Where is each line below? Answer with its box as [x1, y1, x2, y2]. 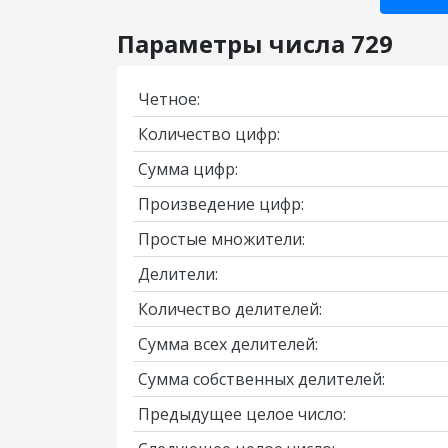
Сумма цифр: [138, 158, 238, 180]
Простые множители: [138, 228, 305, 250]
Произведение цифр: [138, 193, 304, 215]
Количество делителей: [138, 298, 322, 320]
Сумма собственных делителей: [138, 368, 385, 390]
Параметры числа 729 [117, 27, 393, 60]
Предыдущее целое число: [138, 403, 346, 425]
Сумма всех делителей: [138, 333, 318, 355]
